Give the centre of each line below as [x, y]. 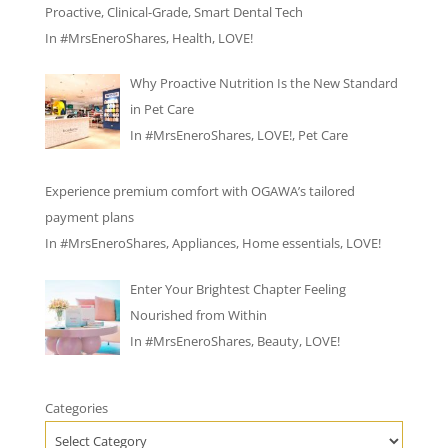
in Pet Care [161, 109]
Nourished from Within [198, 314]
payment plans [89, 217]
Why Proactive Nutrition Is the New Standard [263, 83]
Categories [76, 407]
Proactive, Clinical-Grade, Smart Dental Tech [173, 11]
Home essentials [290, 243]
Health [191, 37]
